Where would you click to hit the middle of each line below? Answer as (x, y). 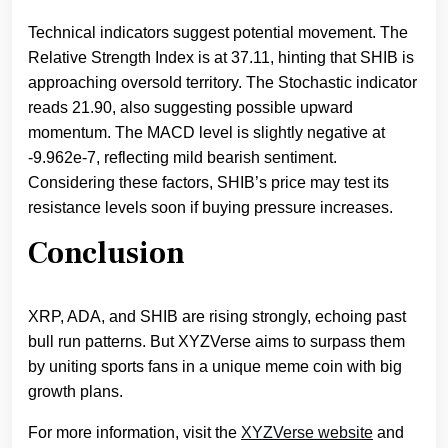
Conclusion (106, 254)
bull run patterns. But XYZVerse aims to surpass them (216, 342)
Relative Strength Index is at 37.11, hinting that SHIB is (221, 58)
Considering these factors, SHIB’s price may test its (208, 183)
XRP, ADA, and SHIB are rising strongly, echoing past (217, 317)
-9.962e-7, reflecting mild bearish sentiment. (182, 158)
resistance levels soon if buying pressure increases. (210, 208)
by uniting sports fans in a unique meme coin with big (215, 367)
